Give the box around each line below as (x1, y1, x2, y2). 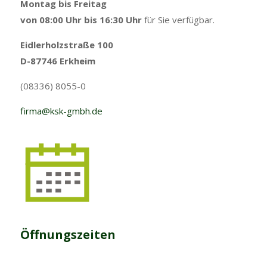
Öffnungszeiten (20, 226, 116, 243)
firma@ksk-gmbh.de (20, 104, 103, 117)
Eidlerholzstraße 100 (20, 38, 113, 51)
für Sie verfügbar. (144, 13, 215, 26)
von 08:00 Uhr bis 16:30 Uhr (20, 13, 144, 26)
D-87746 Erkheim (20, 54, 95, 67)
